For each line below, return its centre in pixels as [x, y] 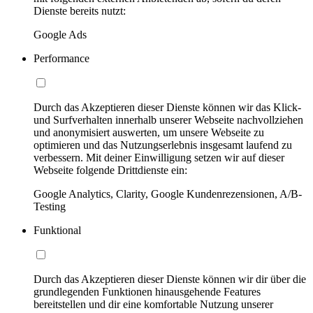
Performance [61, 58]
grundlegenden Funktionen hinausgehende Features [147, 291]
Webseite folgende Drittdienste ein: [110, 170]
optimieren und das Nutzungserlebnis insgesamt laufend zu [163, 145]
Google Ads [60, 34]
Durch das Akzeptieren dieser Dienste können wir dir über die [170, 279]
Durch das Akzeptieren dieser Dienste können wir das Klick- [167, 107]
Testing [50, 206]
